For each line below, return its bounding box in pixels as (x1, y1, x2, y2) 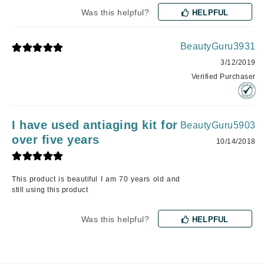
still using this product (12, 185, 88, 194)
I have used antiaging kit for (12, 118, 178, 131)
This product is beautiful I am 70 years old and (12, 174, 180, 183)
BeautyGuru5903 (180, 120, 256, 130)
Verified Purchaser (191, 72, 256, 81)
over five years (12, 133, 100, 146)
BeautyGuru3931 (180, 41, 256, 51)
